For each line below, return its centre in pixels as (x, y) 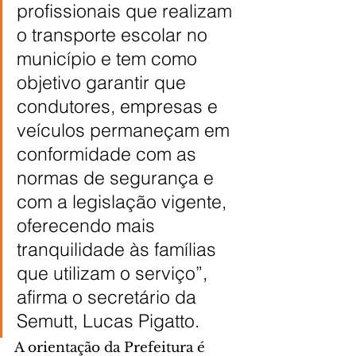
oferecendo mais (88, 225)
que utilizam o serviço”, (114, 273)
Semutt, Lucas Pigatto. (108, 320)
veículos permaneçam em (126, 130)
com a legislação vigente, (124, 201)
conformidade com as (109, 153)
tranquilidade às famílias (119, 249)
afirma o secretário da (109, 296)
